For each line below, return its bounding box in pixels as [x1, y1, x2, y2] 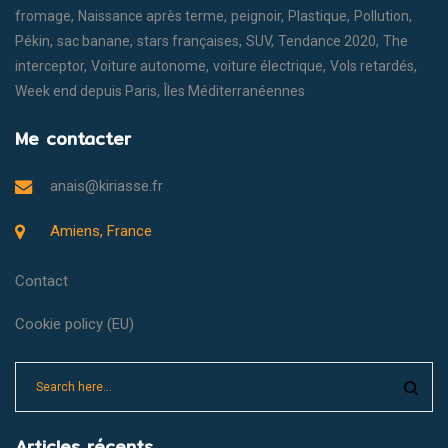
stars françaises [137, 32, 239, 49]
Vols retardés [330, 57, 414, 74]
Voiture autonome [91, 57, 206, 74]
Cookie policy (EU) [15, 314, 134, 333]
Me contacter [15, 124, 131, 152]
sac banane [57, 32, 130, 49]
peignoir [231, 7, 281, 24]
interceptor [15, 57, 84, 74]
